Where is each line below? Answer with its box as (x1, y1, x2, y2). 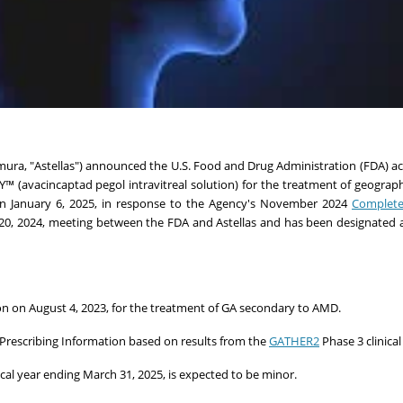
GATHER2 (269, 332, 319, 349)
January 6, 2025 (11, 194, 94, 211)
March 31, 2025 (83, 365, 163, 382)
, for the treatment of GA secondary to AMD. (106, 299, 341, 316)
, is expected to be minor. (163, 365, 300, 382)
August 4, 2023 (29, 299, 106, 316)
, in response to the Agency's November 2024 (94, 194, 352, 211)
